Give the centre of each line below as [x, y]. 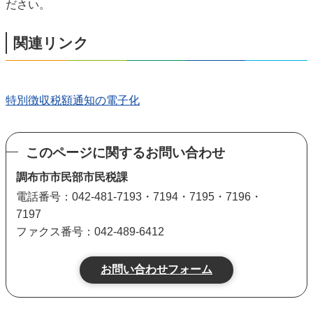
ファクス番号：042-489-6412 [90, 231]
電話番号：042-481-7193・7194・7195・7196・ [139, 196]
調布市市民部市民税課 [73, 177]
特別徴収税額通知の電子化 [73, 100]
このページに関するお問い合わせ [125, 152]
